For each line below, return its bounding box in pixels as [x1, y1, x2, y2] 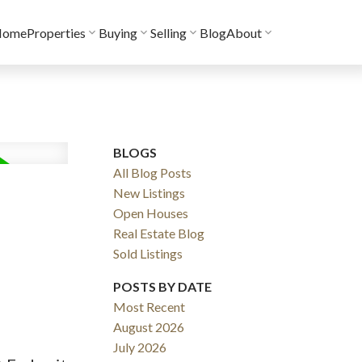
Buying [99, 24, 138, 40]
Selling [150, 24, 187, 40]
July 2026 [113, 339, 167, 355]
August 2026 [113, 318, 185, 335]
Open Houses [113, 204, 189, 221]
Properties [27, 24, 86, 40]
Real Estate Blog [113, 225, 205, 241]
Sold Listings [113, 245, 183, 261]
